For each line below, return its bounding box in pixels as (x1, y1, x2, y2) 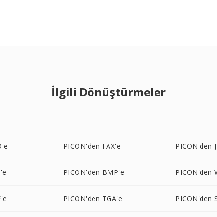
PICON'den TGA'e (63, 194, 123, 203)
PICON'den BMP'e (63, 168, 124, 177)
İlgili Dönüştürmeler (51, 84, 166, 100)
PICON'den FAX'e (63, 141, 121, 151)
